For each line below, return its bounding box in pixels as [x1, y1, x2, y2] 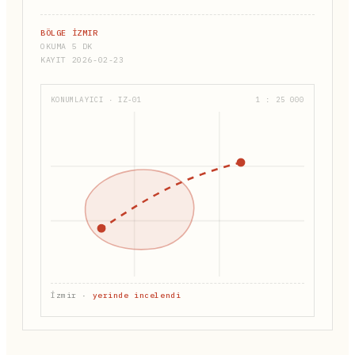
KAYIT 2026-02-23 [40, 54, 124, 65]
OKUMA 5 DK [40, 40, 93, 52]
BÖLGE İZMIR [40, 27, 98, 38]
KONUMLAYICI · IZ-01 [51, 94, 143, 104]
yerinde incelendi [92, 289, 181, 300]
